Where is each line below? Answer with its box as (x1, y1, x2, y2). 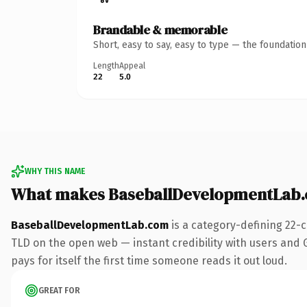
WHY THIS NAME (25, 166, 85, 176)
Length (93, 60, 119, 71)
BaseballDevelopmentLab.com (11, 218, 169, 232)
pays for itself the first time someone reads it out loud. (11, 254, 287, 267)
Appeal (119, 60, 145, 71)
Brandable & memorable (93, 21, 228, 38)
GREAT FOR (38, 285, 80, 295)
